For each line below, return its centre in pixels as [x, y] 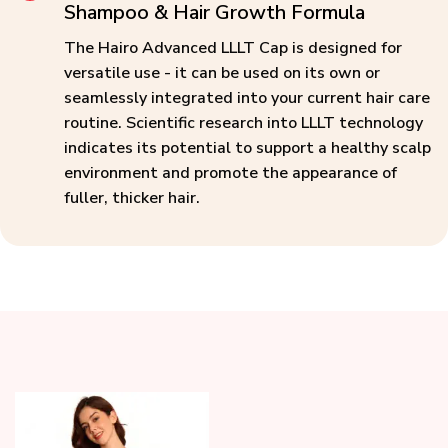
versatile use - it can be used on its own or [222, 73]
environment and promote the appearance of [231, 173]
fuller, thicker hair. [132, 198]
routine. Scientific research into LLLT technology [244, 123]
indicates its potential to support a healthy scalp [248, 148]
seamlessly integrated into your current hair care [247, 98]
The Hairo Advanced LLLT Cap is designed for [233, 48]
